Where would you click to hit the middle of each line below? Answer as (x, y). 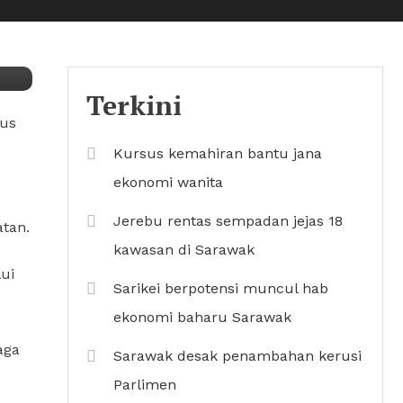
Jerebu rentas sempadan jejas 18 (228, 221)
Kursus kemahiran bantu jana (218, 153)
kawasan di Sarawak (184, 250)
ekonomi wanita (168, 182)
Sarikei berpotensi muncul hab (221, 288)
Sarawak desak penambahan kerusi (237, 356)
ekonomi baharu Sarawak (202, 317)
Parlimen (145, 385)
